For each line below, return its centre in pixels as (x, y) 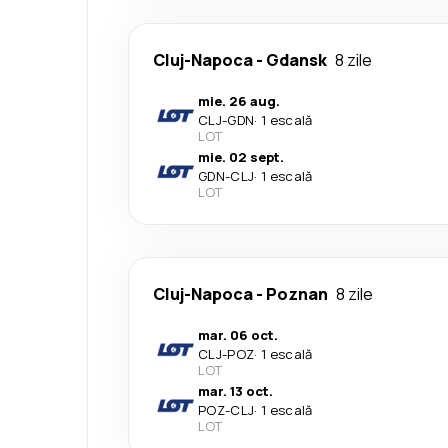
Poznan (297, 293)
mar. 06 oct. (238, 334)
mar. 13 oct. (235, 390)
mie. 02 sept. (241, 156)
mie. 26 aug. (239, 100)
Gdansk (296, 59)
